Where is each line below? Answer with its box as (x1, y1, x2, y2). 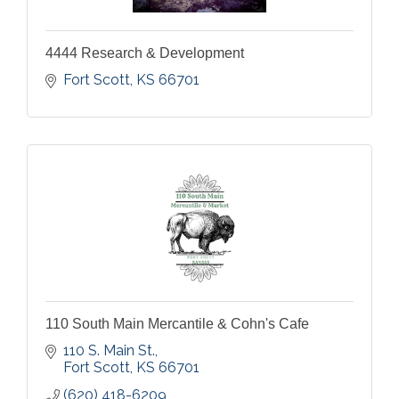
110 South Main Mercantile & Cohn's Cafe (45, 316, 309, 331)
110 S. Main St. (63, 342, 155, 359)
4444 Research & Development (45, 45, 244, 61)
